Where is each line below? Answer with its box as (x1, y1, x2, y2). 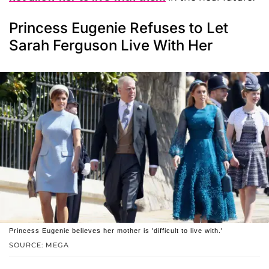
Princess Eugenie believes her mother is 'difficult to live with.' (9, 227, 223, 235)
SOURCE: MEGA (9, 241, 69, 250)
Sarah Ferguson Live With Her (9, 36, 213, 54)
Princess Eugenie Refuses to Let (9, 19, 228, 37)
